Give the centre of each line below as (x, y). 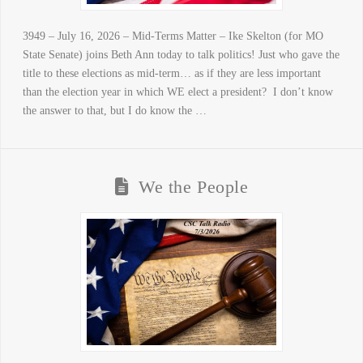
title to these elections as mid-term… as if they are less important (171, 74)
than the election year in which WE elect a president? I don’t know (177, 92)
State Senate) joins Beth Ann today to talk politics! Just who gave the (181, 55)
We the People (194, 188)
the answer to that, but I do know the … (114, 111)
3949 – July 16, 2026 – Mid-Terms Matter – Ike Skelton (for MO (173, 36)
